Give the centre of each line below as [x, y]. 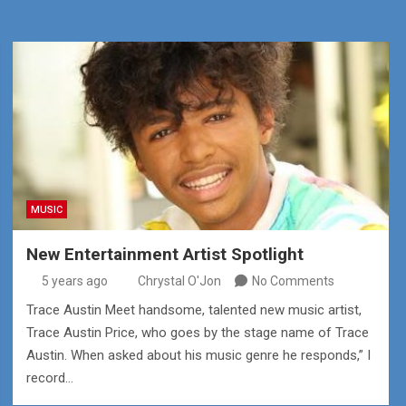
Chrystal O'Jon [179, 281]
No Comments [293, 281]
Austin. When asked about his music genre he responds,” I [198, 355]
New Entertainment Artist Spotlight [164, 254]
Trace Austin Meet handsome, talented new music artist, [193, 310]
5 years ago [75, 281]
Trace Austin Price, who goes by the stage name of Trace [197, 333]
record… [49, 378]
